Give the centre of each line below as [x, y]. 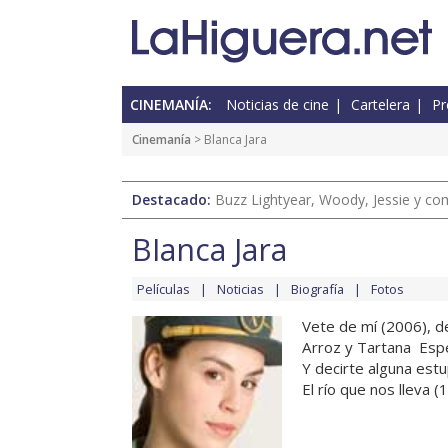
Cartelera [380, 105]
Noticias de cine [277, 105]
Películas [163, 289]
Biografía [317, 289]
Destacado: [173, 200]
